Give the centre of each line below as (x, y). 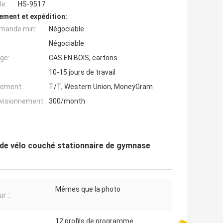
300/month (67, 101)
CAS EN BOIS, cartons (83, 58)
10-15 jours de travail (82, 72)
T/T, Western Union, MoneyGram (101, 87)
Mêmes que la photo (88, 189)
